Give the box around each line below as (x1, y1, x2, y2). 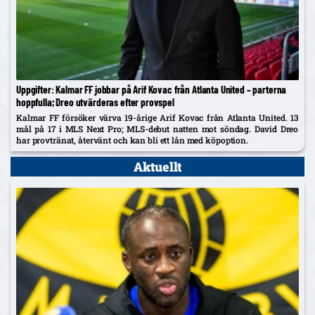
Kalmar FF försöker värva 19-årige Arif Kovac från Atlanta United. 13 (16, 112, 299, 124)
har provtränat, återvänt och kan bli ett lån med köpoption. (16, 134, 248, 146)
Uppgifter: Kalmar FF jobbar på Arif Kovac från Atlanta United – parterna (16, 83, 287, 96)
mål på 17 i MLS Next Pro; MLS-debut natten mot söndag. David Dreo (16, 123, 299, 135)
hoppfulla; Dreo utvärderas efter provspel (16, 96, 174, 109)
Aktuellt (133, 158, 182, 176)
